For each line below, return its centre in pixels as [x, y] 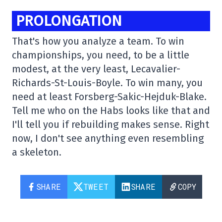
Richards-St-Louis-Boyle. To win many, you [107, 83]
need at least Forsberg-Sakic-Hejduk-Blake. [109, 97]
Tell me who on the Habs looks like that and [111, 111]
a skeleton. [37, 152]
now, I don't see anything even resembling [108, 139]
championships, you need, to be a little [101, 55]
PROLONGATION [69, 21]
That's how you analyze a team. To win [98, 41]
